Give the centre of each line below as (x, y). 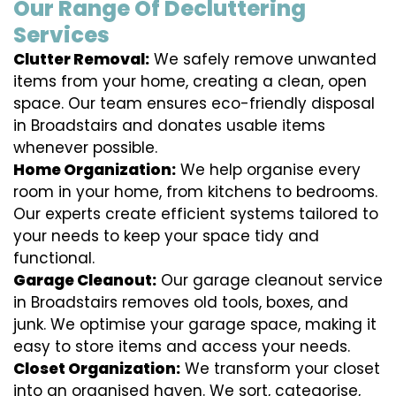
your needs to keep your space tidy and (166, 236)
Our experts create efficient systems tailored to (196, 214)
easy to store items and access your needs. (182, 347)
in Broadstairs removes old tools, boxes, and (181, 303)
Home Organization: (95, 170)
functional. (54, 259)
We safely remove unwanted (263, 60)
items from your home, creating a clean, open (190, 82)
